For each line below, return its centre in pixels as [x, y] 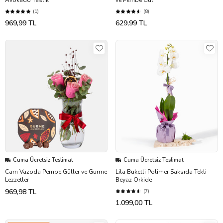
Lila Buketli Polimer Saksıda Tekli [161, 172]
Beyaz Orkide [134, 180]
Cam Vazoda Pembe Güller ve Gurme [56, 172]
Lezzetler [17, 180]
